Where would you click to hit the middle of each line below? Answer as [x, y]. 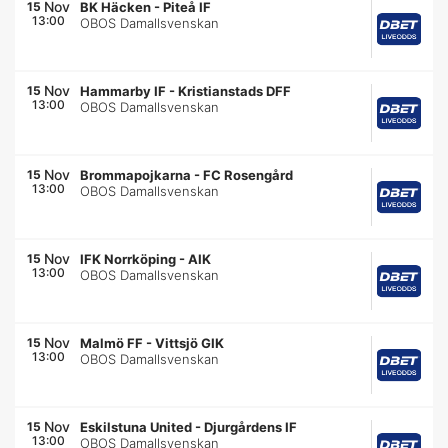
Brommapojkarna [136, 175]
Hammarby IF [123, 91]
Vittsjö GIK [190, 343]
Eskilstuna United [136, 427]
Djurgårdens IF [251, 427]
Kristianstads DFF [235, 91]
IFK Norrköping [128, 259]
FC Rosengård [248, 175]
